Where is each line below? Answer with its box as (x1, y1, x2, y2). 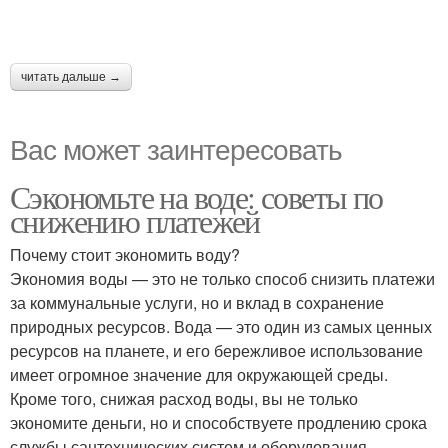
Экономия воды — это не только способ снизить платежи (10, 267, 435, 290)
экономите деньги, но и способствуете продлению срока (10, 411, 427, 434)
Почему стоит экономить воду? (10, 243, 240, 266)
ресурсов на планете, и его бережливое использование (10, 339, 423, 362)
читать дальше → (21, 70, 121, 84)
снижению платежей (10, 199, 260, 242)
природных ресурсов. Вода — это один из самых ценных (10, 315, 432, 338)
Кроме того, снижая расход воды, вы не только (10, 387, 358, 410)
